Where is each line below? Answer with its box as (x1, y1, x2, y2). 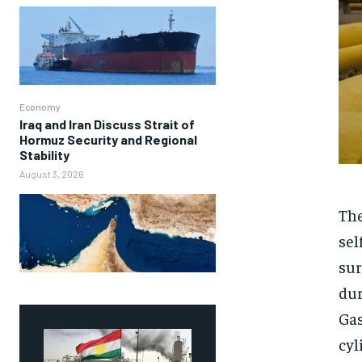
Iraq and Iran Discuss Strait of (19, 116, 195, 132)
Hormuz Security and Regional (19, 131, 197, 147)
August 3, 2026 (19, 167, 84, 179)
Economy (19, 100, 61, 112)
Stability (19, 146, 69, 162)
